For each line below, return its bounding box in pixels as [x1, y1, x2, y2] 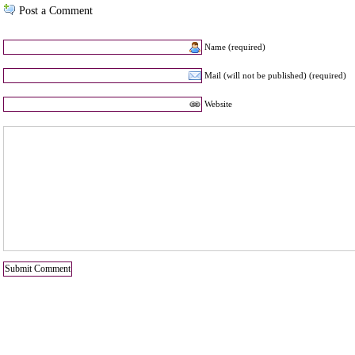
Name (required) [204, 42, 265, 52]
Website [204, 99, 232, 109]
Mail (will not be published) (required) [204, 71, 346, 81]
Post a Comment [19, 5, 93, 17]
